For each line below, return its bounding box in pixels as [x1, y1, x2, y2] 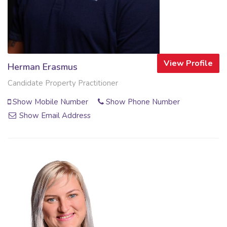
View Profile [164, 57, 213, 69]
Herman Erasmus [8, 60, 78, 73]
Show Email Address [17, 110, 91, 121]
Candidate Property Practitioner [8, 78, 118, 88]
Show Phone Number [104, 96, 180, 107]
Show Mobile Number [11, 96, 88, 107]
